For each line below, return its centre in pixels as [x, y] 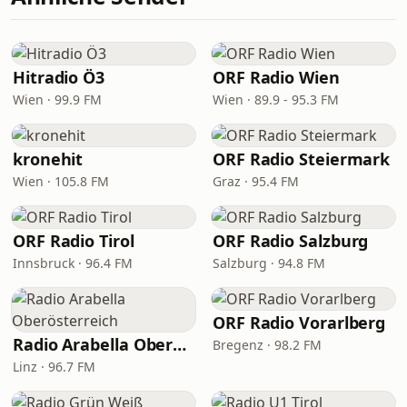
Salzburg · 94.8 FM [269, 263]
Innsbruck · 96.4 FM [73, 263]
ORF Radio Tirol [74, 241]
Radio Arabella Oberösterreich [180, 344]
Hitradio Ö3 [59, 77]
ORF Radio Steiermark [302, 159]
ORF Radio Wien [276, 77]
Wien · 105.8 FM [61, 181]
